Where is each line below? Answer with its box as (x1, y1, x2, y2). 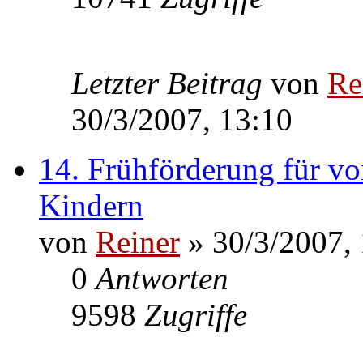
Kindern (39, 187, 143, 223)
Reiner (96, 224, 180, 259)
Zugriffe (144, 297, 247, 332)
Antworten (96, 260, 228, 296)
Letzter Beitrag (71, 65, 271, 100)
